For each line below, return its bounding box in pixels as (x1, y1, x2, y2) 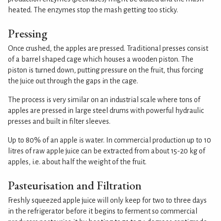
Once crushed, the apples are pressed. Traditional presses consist (8, 44, 208, 52)
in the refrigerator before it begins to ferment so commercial (8, 207, 197, 215)
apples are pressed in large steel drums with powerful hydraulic (8, 106, 204, 114)
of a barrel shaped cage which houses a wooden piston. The (8, 55, 193, 63)
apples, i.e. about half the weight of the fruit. (8, 157, 147, 166)
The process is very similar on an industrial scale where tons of (8, 95, 200, 104)
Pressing (8, 25, 47, 41)
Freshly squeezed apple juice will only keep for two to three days (8, 196, 207, 204)
